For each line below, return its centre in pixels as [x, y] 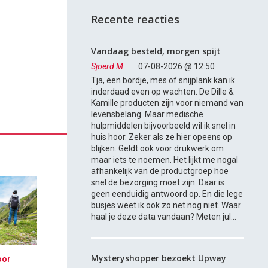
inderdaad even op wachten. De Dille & [163, 92]
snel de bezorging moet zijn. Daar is [158, 183]
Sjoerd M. [109, 67]
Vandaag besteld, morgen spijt [156, 51]
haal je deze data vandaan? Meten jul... [164, 217]
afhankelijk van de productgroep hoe [160, 171]
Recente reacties [135, 19]
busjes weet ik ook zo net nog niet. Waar [166, 205]
